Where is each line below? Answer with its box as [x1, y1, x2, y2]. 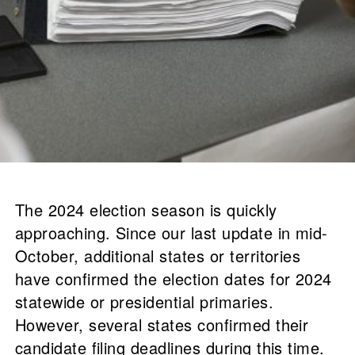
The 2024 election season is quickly [14, 198, 277, 222]
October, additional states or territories [14, 244, 301, 268]
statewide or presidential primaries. [14, 290, 273, 314]
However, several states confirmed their [14, 313, 309, 337]
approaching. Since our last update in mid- [14, 221, 328, 245]
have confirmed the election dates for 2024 [14, 267, 332, 291]
